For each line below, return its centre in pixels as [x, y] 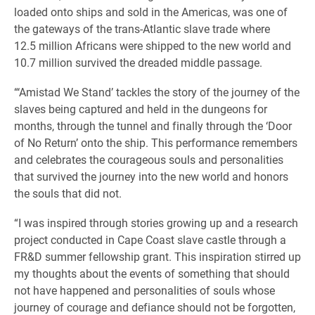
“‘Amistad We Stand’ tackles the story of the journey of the [157, 92]
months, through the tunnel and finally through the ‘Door [153, 126]
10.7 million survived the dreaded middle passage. [138, 62]
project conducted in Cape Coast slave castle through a [150, 239]
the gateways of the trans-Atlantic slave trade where [142, 28]
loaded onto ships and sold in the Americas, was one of [151, 12]
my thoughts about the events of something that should [152, 273]
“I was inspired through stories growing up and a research [156, 223]
